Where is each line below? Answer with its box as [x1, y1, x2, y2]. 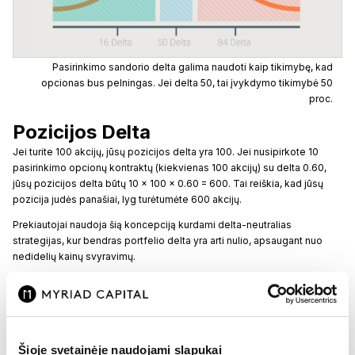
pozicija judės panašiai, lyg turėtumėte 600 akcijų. [13, 193, 242, 205]
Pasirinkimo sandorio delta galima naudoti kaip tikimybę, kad [52, 60, 333, 73]
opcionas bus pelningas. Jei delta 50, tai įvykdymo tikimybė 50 [41, 76, 333, 89]
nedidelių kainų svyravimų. [13, 250, 136, 262]
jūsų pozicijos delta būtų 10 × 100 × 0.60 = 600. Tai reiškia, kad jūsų [13, 177, 323, 189]
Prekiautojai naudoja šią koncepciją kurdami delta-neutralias [13, 218, 292, 231]
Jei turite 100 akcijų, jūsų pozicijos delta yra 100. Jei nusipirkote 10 [13, 145, 319, 158]
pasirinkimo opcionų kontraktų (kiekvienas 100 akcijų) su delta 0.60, [13, 161, 326, 174]
